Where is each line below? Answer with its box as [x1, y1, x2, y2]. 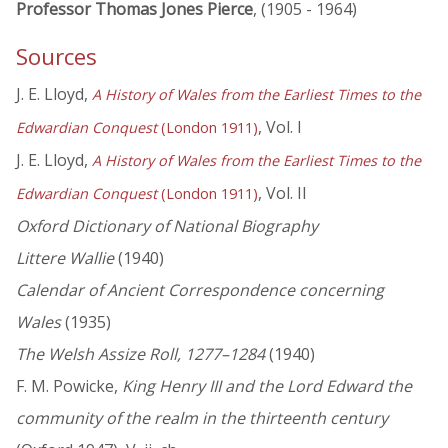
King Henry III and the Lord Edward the [122, 375, 412, 398]
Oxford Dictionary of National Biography [16, 215, 318, 238]
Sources [16, 41, 97, 73]
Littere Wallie [16, 247, 114, 270]
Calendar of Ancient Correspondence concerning [16, 279, 384, 302]
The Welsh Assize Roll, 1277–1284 [16, 343, 265, 366]
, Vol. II [258, 182, 307, 205]
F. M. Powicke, [16, 375, 122, 398]
